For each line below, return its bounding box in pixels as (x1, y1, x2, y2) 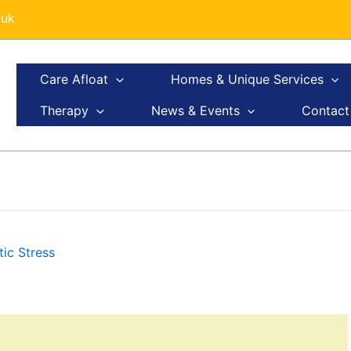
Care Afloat (40, 71, 108, 88)
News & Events (150, 103, 240, 119)
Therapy (40, 103, 89, 119)
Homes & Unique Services (170, 71, 324, 88)
